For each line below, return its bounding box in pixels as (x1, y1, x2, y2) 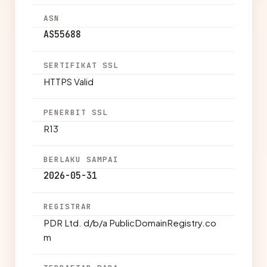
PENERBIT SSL (44, 107, 108, 117)
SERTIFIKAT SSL (44, 60, 119, 70)
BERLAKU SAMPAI (44, 154, 119, 164)
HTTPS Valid (44, 76, 94, 87)
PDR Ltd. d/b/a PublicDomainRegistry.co (44, 217, 216, 228)
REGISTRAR (44, 201, 92, 212)
